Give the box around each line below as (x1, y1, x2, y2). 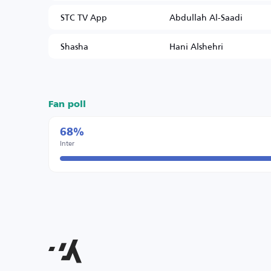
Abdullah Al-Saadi (169, 9, 243, 25)
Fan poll (48, 100, 86, 109)
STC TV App (60, 9, 107, 25)
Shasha (60, 38, 88, 54)
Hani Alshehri (169, 38, 223, 54)
